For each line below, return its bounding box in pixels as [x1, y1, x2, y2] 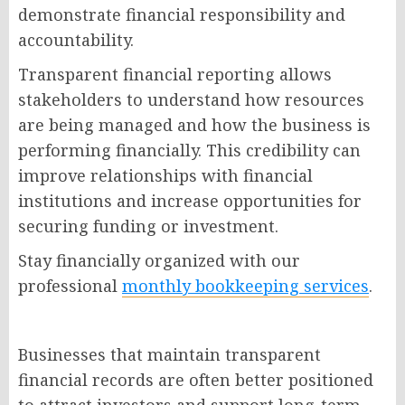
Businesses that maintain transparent [18, 344, 321, 366]
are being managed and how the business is [18, 114, 371, 137]
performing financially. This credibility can [18, 139, 361, 162]
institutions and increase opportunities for [18, 190, 362, 212]
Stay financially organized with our [18, 250, 300, 272]
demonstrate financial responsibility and [18, 4, 345, 26]
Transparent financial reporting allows [18, 63, 332, 86]
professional [18, 275, 122, 297]
